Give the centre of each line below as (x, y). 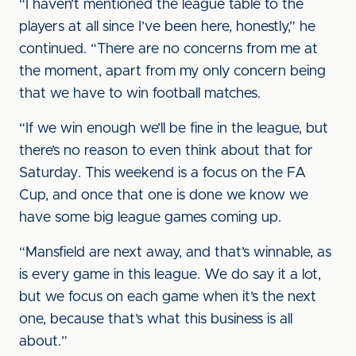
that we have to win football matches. (140, 94)
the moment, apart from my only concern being (172, 72)
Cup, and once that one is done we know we (164, 195)
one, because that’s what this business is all (156, 319)
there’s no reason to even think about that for (166, 151)
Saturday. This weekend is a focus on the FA (163, 173)
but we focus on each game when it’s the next (168, 297)
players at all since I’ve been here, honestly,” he (167, 27)
